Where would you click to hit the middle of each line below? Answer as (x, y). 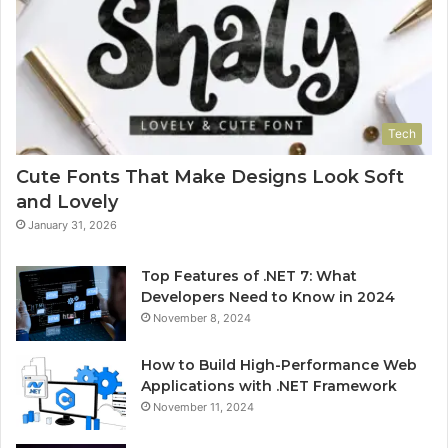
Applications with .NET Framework (269, 385)
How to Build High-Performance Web (279, 364)
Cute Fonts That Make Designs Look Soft (210, 176)
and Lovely (67, 201)
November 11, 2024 (203, 406)
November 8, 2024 (202, 317)
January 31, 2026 (72, 224)
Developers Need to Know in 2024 (268, 296)
